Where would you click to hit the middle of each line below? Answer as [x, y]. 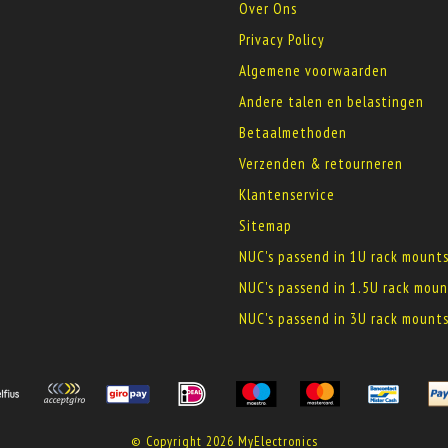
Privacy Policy [282, 39]
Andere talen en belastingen [331, 101]
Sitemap [265, 225]
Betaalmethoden [293, 132]
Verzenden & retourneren [321, 163]
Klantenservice [287, 194]
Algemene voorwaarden [313, 70]
